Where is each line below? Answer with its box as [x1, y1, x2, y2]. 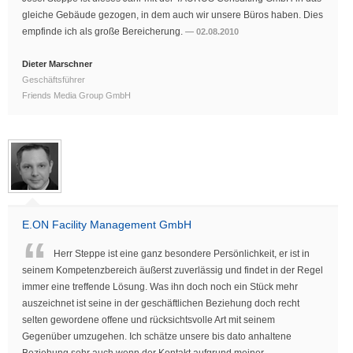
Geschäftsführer [22, 75, 85, 85]
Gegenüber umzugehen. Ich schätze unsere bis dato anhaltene [22, 331, 292, 343]
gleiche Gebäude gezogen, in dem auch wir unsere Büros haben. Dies [22, 9, 323, 21]
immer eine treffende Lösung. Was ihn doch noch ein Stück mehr [22, 281, 298, 293]
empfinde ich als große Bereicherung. [22, 26, 185, 38]
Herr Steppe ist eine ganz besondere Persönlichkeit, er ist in [54, 248, 310, 260]
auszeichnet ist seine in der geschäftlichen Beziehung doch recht [22, 298, 299, 310]
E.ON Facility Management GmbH [22, 218, 191, 232]
